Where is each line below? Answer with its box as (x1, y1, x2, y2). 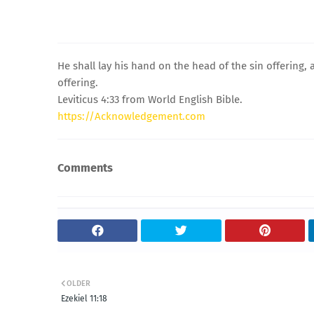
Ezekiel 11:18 (61, 294, 107, 304)
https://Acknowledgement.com (57, 109, 205, 123)
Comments (57, 161, 113, 175)
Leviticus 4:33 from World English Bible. (57, 93, 243, 106)
